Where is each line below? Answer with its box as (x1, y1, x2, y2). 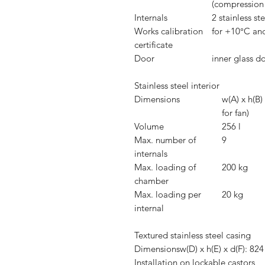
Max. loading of (134, 161, 196, 173)
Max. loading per (134, 189, 201, 201)
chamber (134, 175, 169, 187)
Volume (134, 121, 164, 132)
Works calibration (134, 25, 203, 37)
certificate (134, 39, 173, 51)
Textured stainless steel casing (134, 230, 251, 241)
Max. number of (134, 134, 196, 146)
